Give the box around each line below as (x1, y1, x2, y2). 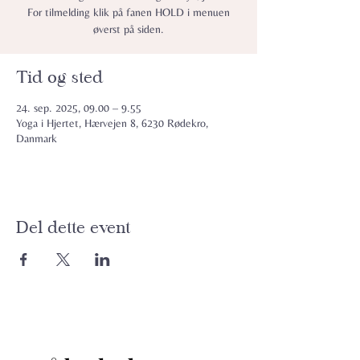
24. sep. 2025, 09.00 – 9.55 (16, 101, 141, 114)
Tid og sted (16, 67, 103, 88)
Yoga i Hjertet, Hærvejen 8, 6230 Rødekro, (16, 117, 208, 129)
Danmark (16, 132, 57, 145)
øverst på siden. (93, 22, 164, 35)
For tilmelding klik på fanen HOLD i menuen (27, 6, 230, 18)
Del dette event (16, 217, 130, 238)
